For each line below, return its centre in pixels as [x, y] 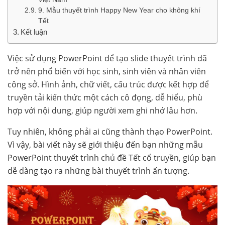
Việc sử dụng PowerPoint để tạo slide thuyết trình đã [107, 58]
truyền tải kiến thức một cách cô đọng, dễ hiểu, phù [105, 97]
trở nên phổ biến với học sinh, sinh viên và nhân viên [107, 71]
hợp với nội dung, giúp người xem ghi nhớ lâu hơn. [102, 110]
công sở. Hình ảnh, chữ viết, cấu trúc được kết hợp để [108, 84]
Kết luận [34, 32]
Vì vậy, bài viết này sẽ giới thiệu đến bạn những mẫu [105, 145]
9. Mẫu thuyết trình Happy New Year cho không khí [119, 10]
